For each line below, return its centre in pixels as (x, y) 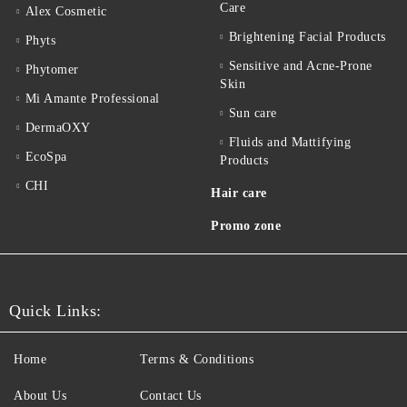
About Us (40, 396)
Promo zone (246, 226)
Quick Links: (55, 311)
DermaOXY (58, 128)
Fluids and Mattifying (290, 142)
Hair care (239, 193)
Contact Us (171, 396)
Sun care (253, 113)
